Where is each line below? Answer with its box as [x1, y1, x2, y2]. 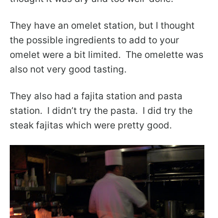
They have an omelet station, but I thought [10, 20, 195, 31]
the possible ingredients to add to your [10, 35, 179, 46]
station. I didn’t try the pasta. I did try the [10, 105, 193, 116]
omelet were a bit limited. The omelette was [10, 49, 203, 60]
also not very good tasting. [10, 64, 127, 75]
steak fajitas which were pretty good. [10, 120, 172, 131]
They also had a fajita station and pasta [10, 91, 182, 102]
